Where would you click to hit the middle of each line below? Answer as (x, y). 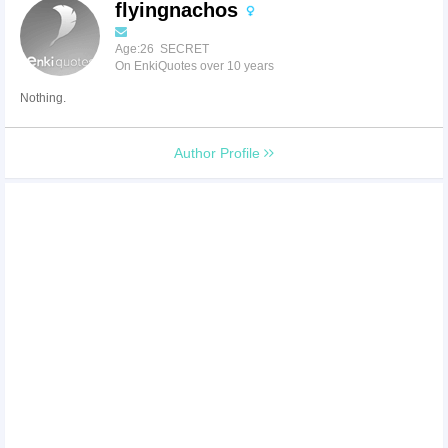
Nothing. (43, 98)
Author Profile (219, 153)
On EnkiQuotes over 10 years (194, 66)
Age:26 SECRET (162, 49)
